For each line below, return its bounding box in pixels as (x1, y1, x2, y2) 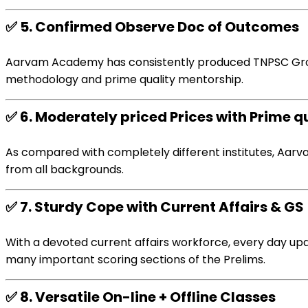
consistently (129, 54, 195, 70)
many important (5, 252, 95, 267)
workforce (172, 234, 228, 250)
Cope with (86, 197, 157, 217)
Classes (220, 287, 276, 307)
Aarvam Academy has (5, 54, 129, 70)
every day (233, 234, 287, 250)
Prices (170, 107, 213, 126)
